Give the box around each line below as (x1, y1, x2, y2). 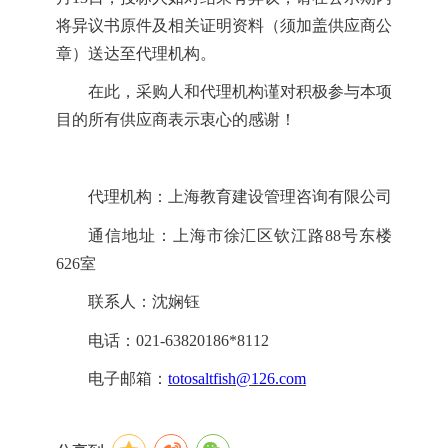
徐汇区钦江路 (223, 226, 326, 244)
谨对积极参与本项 (264, 83, 393, 101)
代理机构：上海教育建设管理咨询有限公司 (87, 188, 392, 206)
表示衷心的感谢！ (167, 111, 296, 129)
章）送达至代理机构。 (55, 44, 216, 62)
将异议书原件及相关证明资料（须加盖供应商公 (55, 16, 393, 34)
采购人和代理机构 (135, 83, 265, 101)
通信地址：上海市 (87, 226, 224, 244)
